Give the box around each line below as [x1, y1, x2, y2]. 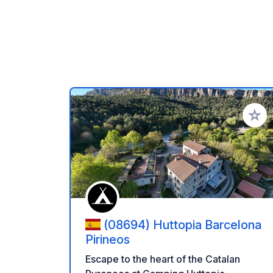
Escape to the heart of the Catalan [85, 253, 240, 266]
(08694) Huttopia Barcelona [104, 217, 261, 232]
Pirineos [85, 232, 130, 247]
